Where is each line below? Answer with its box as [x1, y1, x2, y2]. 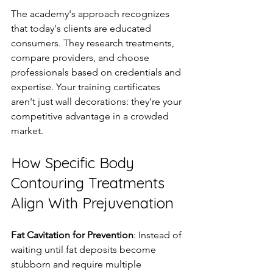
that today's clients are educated [11, 22, 154, 34]
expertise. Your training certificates [11, 80, 163, 93]
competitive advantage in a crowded [11, 110, 171, 122]
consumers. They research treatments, [11, 37, 177, 49]
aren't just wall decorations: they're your [11, 95, 184, 107]
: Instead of [133, 229, 184, 241]
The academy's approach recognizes [11, 7, 172, 19]
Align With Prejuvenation [11, 193, 174, 212]
